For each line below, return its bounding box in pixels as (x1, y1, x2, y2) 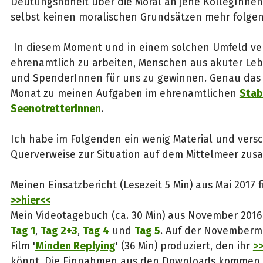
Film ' (10, 240, 35, 253)
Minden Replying (35, 240, 116, 253)
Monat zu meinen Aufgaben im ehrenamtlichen (10, 87, 240, 100)
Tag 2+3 (40, 224, 77, 238)
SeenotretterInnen (10, 102, 101, 116)
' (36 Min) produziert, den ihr (115, 240, 253, 253)
